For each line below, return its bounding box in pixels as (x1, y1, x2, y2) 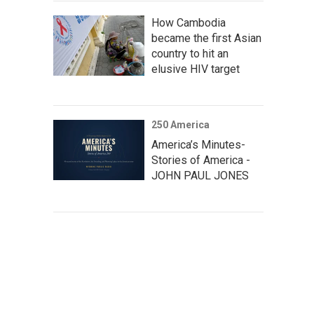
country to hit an (151, 46, 228, 60)
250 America (151, 118, 210, 130)
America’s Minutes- (151, 137, 245, 151)
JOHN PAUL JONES (151, 168, 249, 182)
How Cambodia (151, 15, 226, 29)
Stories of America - (151, 153, 250, 167)
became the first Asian (151, 31, 261, 45)
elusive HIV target (151, 62, 240, 76)
